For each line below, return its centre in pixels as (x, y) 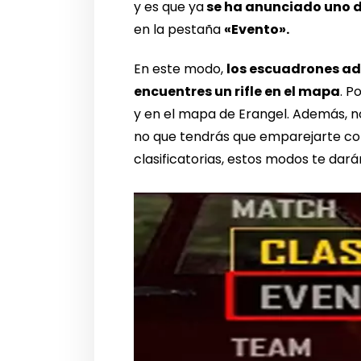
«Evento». (257, 29)
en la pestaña (179, 29)
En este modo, (180, 68)
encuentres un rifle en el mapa (237, 91)
